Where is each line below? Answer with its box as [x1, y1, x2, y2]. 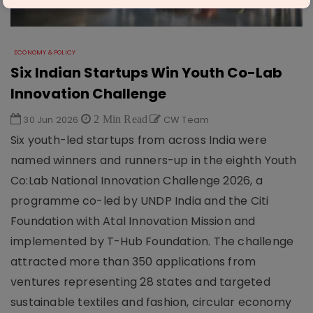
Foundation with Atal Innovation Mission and [10, 213, 256, 229]
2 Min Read [91, 113, 148, 124]
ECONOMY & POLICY [14, 48, 76, 57]
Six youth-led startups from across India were [10, 132, 268, 148]
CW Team [161, 113, 210, 126]
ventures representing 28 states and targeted [10, 274, 270, 290]
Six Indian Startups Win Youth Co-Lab [10, 63, 282, 82]
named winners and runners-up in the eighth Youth [10, 152, 297, 168]
